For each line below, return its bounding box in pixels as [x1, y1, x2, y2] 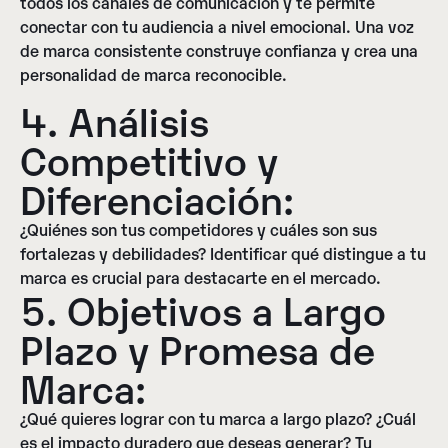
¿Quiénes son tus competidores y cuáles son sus [20, 218, 377, 241]
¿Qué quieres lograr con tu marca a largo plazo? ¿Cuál [20, 407, 416, 430]
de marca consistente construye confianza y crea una [20, 38, 418, 61]
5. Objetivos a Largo [20, 282, 386, 336]
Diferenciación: [20, 171, 294, 225]
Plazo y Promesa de [20, 321, 375, 375]
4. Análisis [20, 93, 209, 147]
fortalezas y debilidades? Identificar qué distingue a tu [20, 242, 426, 265]
